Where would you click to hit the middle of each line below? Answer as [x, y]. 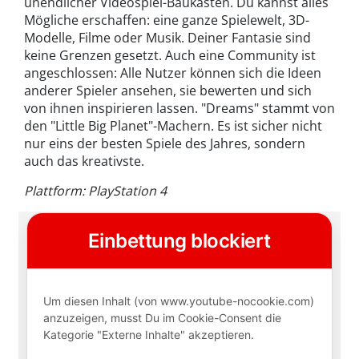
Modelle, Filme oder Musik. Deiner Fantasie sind [167, 38]
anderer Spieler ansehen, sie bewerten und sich [168, 91]
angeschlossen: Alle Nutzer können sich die [156, 73]
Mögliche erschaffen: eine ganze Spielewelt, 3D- [167, 20]
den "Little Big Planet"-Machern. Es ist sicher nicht [173, 126]
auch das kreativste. [84, 161]
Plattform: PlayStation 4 [95, 191]
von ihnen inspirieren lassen [109, 109]
